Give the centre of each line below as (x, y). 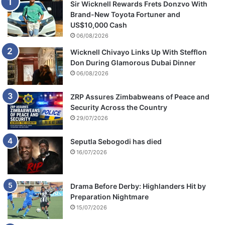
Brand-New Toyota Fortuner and (125, 14)
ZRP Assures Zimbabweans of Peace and (140, 96)
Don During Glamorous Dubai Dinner (133, 62)
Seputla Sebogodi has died (116, 141)
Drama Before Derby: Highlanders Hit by (138, 186)
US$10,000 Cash (99, 25)
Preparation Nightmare (109, 196)
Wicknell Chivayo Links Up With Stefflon (139, 52)
